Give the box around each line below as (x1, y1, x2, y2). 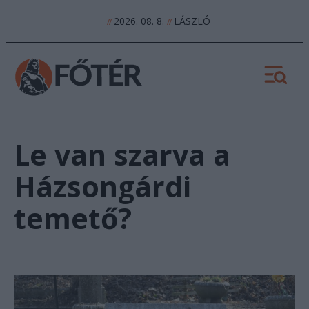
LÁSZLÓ (171, 14, 210, 28)
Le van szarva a (14, 135, 230, 175)
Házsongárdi (14, 167, 191, 206)
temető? (14, 199, 132, 238)
